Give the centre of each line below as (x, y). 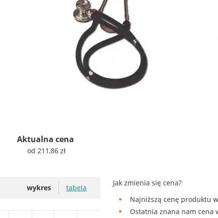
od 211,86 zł (47, 150)
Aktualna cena (47, 139)
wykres (39, 187)
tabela (76, 187)
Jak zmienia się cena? (147, 182)
